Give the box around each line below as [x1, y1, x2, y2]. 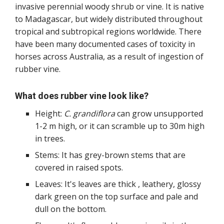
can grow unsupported [115, 108, 203, 119]
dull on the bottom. [35, 203, 106, 215]
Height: [35, 108, 64, 119]
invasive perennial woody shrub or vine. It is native [15, 1, 204, 12]
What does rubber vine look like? [15, 90, 148, 101]
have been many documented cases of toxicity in [15, 38, 195, 50]
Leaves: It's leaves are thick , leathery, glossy [35, 178, 201, 190]
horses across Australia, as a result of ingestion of [15, 51, 203, 62]
